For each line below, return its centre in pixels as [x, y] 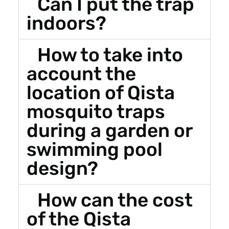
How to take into [110, 54]
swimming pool [94, 149]
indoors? [66, 23]
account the [81, 73]
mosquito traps [96, 111]
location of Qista [100, 92]
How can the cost [115, 200]
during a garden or [109, 130]
